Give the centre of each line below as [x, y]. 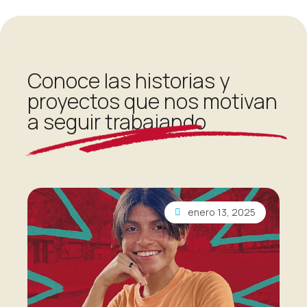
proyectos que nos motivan [152, 101]
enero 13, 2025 [222, 212]
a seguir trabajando [117, 121]
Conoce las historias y [129, 80]
